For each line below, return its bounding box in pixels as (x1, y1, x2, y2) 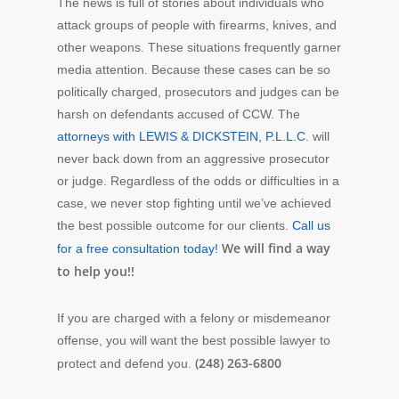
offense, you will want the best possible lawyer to (57, 333, 330, 348)
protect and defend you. (57, 356, 195, 371)
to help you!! (57, 263, 134, 281)
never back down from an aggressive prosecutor (57, 151, 330, 167)
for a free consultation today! (57, 241, 218, 256)
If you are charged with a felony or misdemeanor (57, 311, 330, 326)
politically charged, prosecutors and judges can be (57, 85, 339, 100)
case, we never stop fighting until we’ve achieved (57, 196, 331, 211)
